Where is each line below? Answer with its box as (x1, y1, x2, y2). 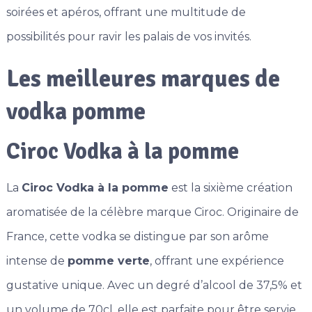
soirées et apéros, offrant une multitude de (6, 6, 246, 19)
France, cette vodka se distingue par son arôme (6, 230, 269, 244)
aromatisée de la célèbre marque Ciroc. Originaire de (6, 205, 299, 219)
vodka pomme (6, 97, 146, 127)
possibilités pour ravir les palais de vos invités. (6, 30, 251, 44)
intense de (6, 254, 68, 268)
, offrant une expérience (149, 254, 284, 268)
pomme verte (67, 254, 150, 268)
